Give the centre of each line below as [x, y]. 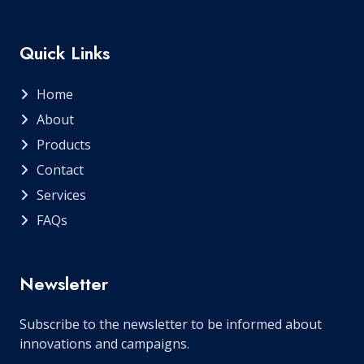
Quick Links [65, 53]
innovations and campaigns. [104, 344]
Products [64, 145]
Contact [60, 170]
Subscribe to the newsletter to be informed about [171, 324]
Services [61, 195]
